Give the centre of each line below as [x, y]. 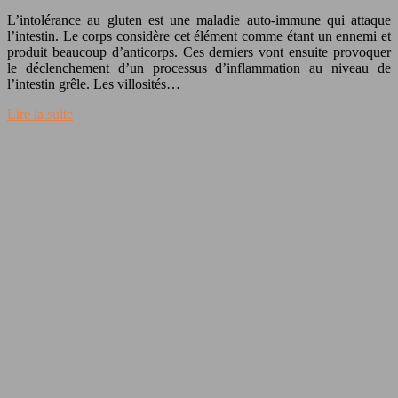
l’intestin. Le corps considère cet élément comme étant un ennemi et [199, 36]
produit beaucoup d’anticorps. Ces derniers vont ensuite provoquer [199, 52]
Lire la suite [40, 114]
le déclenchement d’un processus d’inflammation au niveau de [199, 68]
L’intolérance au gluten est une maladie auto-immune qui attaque [199, 20]
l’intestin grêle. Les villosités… [94, 84]
